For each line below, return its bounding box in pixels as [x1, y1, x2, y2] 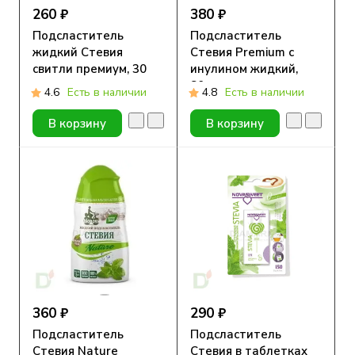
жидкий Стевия [32, 44, 123, 61]
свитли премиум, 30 [32, 61, 147, 78]
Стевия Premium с [190, 44, 294, 61]
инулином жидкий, [190, 61, 298, 78]
